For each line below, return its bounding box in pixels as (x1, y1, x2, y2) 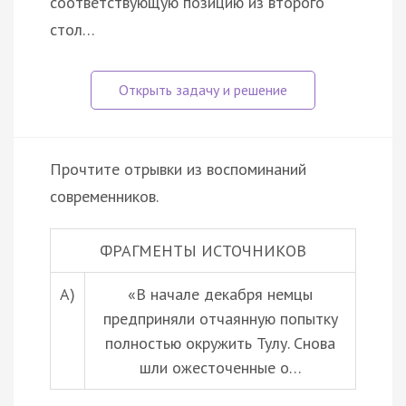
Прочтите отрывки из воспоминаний (50, 158, 306, 179)
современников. (50, 185, 159, 207)
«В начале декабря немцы (128, 283, 313, 304)
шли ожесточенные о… (139, 356, 302, 378)
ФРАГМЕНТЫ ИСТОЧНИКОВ (100, 239, 306, 261)
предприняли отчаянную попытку (102, 307, 338, 329)
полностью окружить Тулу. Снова (105, 332, 335, 353)
